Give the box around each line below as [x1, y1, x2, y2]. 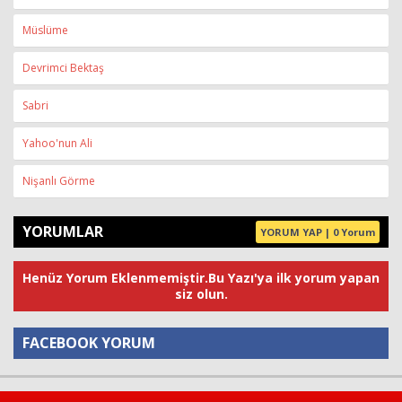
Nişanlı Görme [22, 173, 95, 188]
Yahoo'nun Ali [22, 135, 92, 151]
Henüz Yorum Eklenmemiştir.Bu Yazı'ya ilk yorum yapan [22, 269, 380, 286]
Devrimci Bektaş [22, 60, 104, 75]
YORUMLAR [22, 222, 103, 241]
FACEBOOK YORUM [22, 333, 155, 353]
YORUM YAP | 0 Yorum [260, 225, 375, 239]
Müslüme [22, 22, 68, 38]
